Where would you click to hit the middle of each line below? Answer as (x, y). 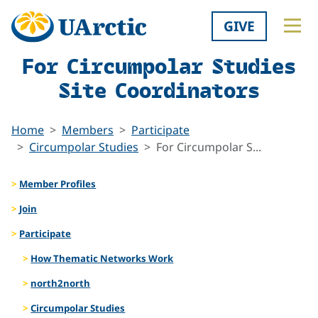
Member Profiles (58, 183)
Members (88, 130)
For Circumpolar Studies (159, 66)
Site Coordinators (159, 90)
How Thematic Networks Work (102, 258)
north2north (61, 283)
